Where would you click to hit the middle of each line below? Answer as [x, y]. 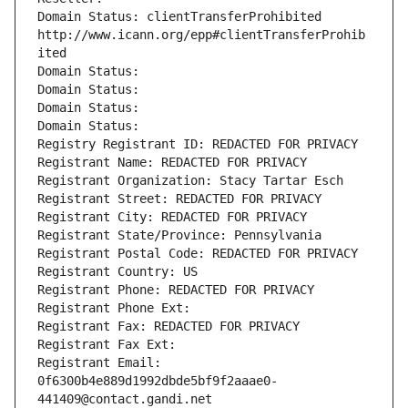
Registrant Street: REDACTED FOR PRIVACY [179, 199]
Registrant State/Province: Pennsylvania [179, 235]
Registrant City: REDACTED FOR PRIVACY [172, 217]
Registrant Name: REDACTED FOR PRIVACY [172, 163]
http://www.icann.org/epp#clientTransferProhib [201, 35]
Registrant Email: [99, 363]
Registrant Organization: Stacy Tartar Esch [190, 181]
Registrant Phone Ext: [114, 308]
